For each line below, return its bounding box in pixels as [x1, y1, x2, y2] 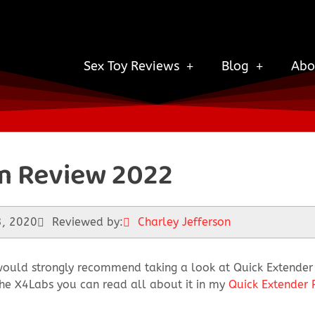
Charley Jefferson [138, 215, 231, 229]
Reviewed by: [52, 215, 123, 229]
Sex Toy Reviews [83, 58, 179, 74]
